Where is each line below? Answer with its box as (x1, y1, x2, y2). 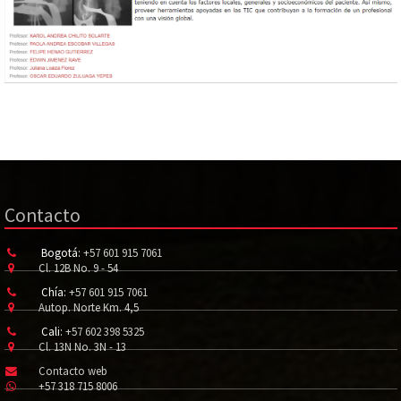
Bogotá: (38, 245, 83, 260)
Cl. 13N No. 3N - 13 (38, 339, 126, 354)
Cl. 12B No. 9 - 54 (38, 260, 118, 276)
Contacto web (38, 363, 107, 379)
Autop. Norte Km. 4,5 (38, 300, 139, 315)
